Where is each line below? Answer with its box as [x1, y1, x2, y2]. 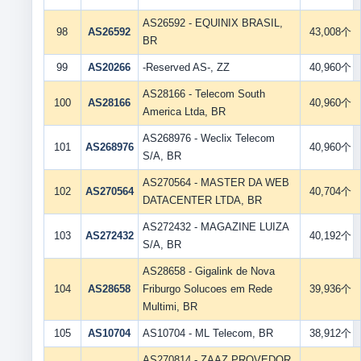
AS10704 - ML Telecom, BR [142, 327, 273, 339]
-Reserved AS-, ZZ [142, 61, 230, 73]
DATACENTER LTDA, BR [142, 194, 262, 206]
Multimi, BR [142, 301, 197, 313]
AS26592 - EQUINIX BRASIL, [142, 17, 283, 29]
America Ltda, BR [142, 106, 226, 118]
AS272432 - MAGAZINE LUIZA [142, 221, 289, 233]
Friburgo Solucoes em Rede [142, 283, 272, 295]
